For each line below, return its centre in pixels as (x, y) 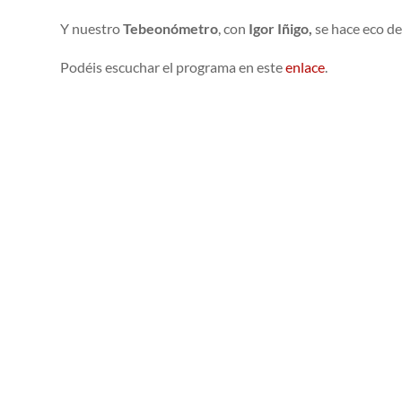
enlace (306, 67)
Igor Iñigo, (282, 29)
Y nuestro (92, 29)
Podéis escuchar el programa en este (173, 67)
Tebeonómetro (171, 29)
